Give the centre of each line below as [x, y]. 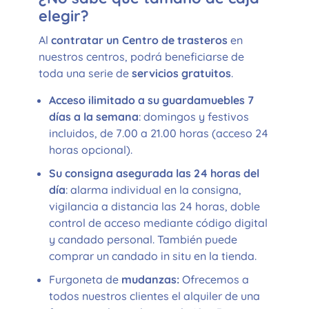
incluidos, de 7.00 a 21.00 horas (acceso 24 [159, 133]
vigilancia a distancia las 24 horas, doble [154, 206]
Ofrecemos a [216, 279]
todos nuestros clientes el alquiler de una [154, 296]
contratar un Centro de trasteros [141, 40]
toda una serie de [85, 73]
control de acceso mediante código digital [158, 222]
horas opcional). [91, 149]
